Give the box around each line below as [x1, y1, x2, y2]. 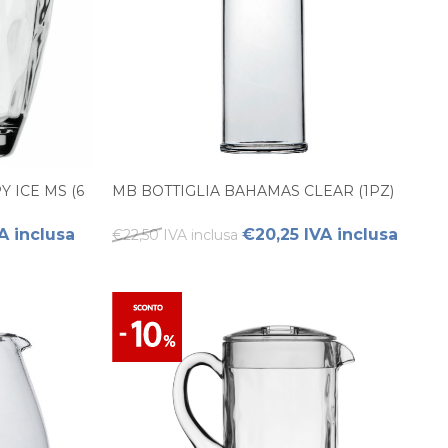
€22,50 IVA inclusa [112, 226, 238, 244]
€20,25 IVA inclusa [242, 225, 398, 244]
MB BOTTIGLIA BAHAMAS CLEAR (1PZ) [112, 182, 394, 200]
